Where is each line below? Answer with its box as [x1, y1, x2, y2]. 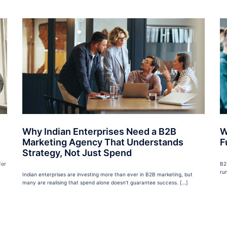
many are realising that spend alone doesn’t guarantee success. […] [22, 179, 188, 185]
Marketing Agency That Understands [22, 136, 183, 147]
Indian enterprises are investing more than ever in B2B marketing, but [22, 171, 193, 177]
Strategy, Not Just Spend [22, 147, 132, 158]
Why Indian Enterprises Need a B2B [22, 126, 176, 137]
